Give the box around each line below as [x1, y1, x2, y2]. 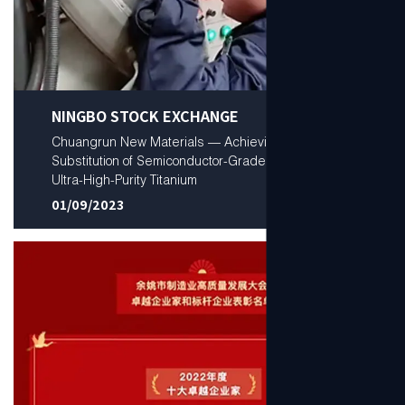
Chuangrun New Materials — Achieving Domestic [51, 133, 340, 150]
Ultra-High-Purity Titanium [51, 171, 197, 188]
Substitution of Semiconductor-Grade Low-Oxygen [51, 152, 343, 169]
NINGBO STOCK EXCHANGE [51, 107, 239, 125]
